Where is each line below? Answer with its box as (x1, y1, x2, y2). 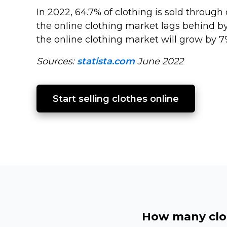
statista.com (77, 56, 135, 67)
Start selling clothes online (53, 93, 179, 104)
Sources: (36, 56, 77, 67)
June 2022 (135, 56, 183, 67)
